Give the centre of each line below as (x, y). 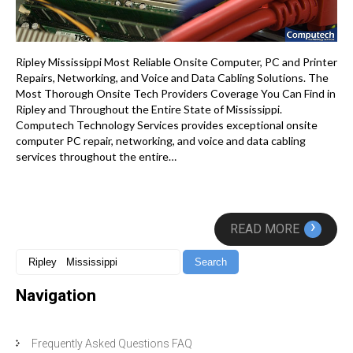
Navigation (56, 295)
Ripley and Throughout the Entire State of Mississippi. (149, 109)
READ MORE (265, 229)
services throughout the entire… (96, 156)
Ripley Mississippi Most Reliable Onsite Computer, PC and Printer (176, 61)
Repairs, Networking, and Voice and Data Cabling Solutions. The (172, 77)
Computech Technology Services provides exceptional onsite (167, 124)
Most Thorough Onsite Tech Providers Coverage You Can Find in (176, 93)
